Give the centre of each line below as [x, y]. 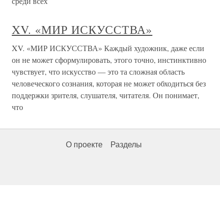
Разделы [126, 145]
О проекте [84, 145]
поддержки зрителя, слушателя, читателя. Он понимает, [106, 95]
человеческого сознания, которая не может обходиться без [109, 83]
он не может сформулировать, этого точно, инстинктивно [109, 60]
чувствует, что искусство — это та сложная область [98, 71]
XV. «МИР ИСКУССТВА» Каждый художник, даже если [108, 48]
